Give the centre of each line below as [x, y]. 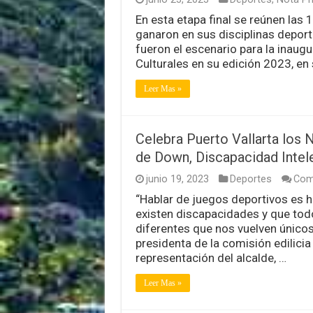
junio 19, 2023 [177, 179]
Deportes [250, 179]
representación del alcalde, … [211, 257]
